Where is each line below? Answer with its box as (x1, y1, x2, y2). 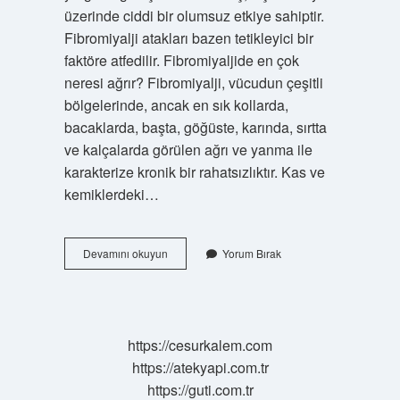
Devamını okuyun (82, 246, 168, 261)
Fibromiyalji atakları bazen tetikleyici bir (63, 28, 313, 48)
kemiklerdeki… (63, 184, 159, 204)
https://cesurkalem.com (128, 335, 272, 355)
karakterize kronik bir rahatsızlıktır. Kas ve (63, 162, 325, 182)
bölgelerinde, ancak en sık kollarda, (63, 95, 288, 115)
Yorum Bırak (221, 246, 281, 261)
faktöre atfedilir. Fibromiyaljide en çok (63, 50, 299, 71)
